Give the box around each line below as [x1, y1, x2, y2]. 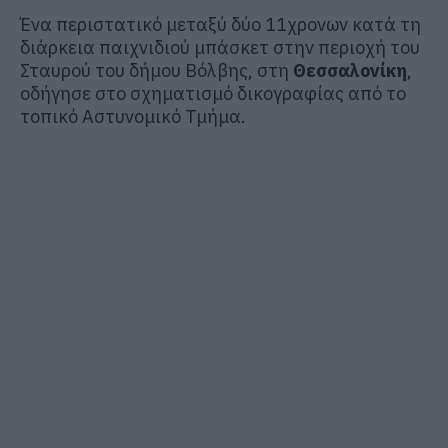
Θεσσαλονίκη [293, 58, 407, 82]
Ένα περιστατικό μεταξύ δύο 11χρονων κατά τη [20, 12, 421, 36]
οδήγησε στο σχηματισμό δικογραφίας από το [20, 81, 406, 105]
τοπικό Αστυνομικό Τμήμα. [20, 104, 246, 128]
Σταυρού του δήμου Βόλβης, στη [20, 58, 293, 82]
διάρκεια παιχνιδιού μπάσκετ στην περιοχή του [20, 35, 420, 59]
